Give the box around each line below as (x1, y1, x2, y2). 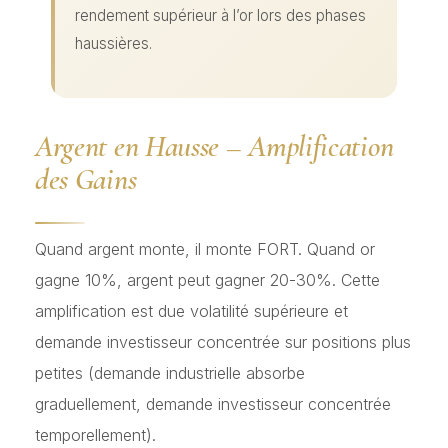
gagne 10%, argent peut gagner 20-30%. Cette (35, 270, 380, 291)
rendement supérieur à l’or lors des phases (75, 6, 366, 26)
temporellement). (35, 425, 156, 446)
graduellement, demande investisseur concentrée (35, 394, 391, 415)
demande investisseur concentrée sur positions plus (35, 332, 411, 353)
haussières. (75, 34, 152, 54)
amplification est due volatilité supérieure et (35, 301, 348, 322)
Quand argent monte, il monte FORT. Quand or (35, 239, 375, 260)
